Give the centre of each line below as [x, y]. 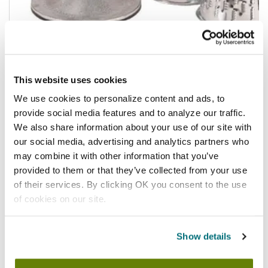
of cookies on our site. [60, 199]
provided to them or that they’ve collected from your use [130, 170]
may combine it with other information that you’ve [116, 156]
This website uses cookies [71, 79]
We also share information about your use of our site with [133, 127]
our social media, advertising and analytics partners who [131, 141]
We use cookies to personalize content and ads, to [119, 98]
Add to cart [94, 106]
